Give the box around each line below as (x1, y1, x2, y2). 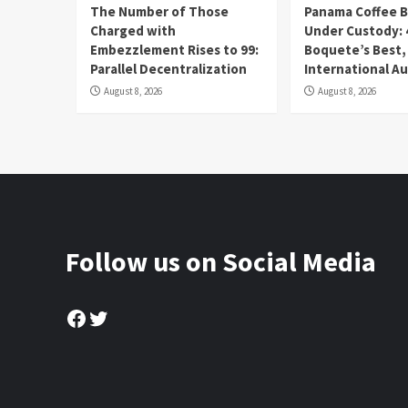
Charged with (90, 21, 176, 39)
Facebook (65, 303, 158, 331)
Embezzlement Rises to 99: (90, 40, 259, 58)
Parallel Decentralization (90, 59, 247, 77)
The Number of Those (90, 2, 229, 20)
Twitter (87, 303, 160, 331)
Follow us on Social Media (66, 243, 376, 279)
